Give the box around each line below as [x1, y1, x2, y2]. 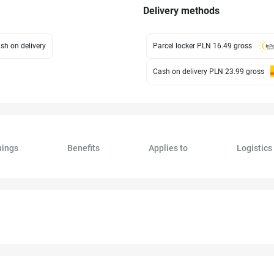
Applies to [148, 143, 188, 153]
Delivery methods [143, 5, 220, 17]
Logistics [236, 143, 272, 153]
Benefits [67, 143, 100, 153]
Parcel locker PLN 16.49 [152, 42, 234, 50]
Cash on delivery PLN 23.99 [152, 67, 246, 76]
